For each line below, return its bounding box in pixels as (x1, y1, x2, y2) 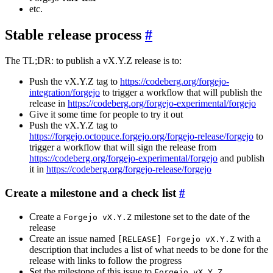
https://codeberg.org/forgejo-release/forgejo (46, 164, 211, 175)
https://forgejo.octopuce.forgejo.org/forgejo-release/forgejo (29, 131, 253, 142)
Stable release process (5, 27, 141, 43)
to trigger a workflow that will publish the (100, 87, 262, 98)
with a (235, 233, 261, 244)
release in (29, 98, 68, 109)
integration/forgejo (29, 87, 100, 98)
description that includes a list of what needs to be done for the (29, 244, 268, 255)
